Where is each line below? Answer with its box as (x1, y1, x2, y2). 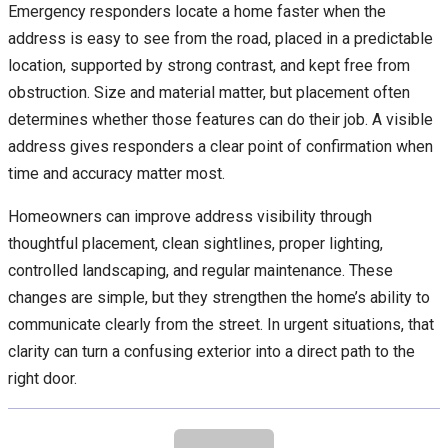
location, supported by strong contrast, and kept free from (8, 56, 410, 76)
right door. (8, 369, 77, 389)
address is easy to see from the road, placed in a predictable (8, 29, 433, 49)
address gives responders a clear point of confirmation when (8, 137, 433, 157)
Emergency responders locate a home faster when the (8, 2, 386, 22)
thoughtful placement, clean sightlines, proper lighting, (8, 234, 383, 254)
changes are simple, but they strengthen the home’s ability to (8, 288, 430, 308)
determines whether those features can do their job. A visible (8, 110, 433, 130)
